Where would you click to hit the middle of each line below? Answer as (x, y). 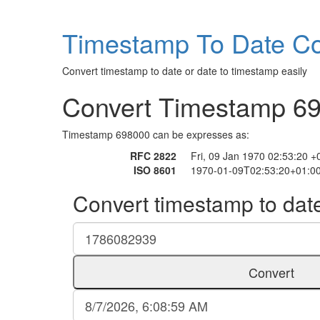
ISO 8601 (155, 170)
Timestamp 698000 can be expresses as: (156, 134)
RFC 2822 (153, 156)
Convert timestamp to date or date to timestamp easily (185, 71)
